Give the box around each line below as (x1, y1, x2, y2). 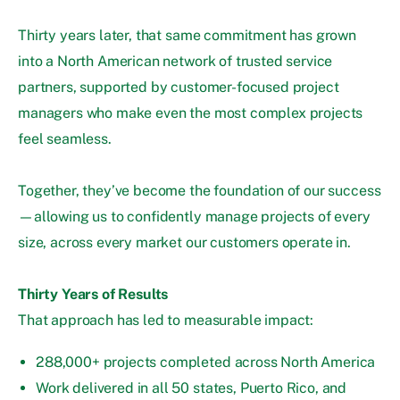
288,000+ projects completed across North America (36, 354, 376, 371)
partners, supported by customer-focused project (18, 79, 339, 96)
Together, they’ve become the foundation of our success (18, 182, 381, 200)
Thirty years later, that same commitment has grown (18, 27, 356, 45)
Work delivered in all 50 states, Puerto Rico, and (36, 379, 347, 397)
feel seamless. (18, 130, 112, 148)
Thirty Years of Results (18, 286, 169, 304)
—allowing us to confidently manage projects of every (18, 208, 371, 226)
